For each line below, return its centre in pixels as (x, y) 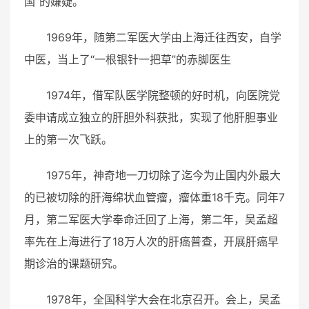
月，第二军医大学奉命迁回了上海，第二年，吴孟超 (151, 219)
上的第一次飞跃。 (68, 139)
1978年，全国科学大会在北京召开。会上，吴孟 (163, 299)
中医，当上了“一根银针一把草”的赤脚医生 (128, 59)
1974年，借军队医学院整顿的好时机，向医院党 (163, 95)
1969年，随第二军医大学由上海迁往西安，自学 (164, 37)
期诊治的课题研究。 (74, 263)
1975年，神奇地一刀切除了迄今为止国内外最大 (163, 175)
